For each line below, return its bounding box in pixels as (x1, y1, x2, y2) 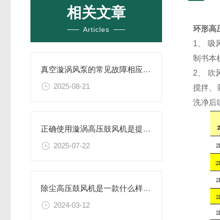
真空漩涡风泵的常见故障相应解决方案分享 (143, 65, 151, 74)
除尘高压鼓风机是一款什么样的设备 (143, 184, 151, 193)
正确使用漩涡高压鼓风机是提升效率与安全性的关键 (143, 125, 151, 134)
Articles (83, 26, 110, 33)
